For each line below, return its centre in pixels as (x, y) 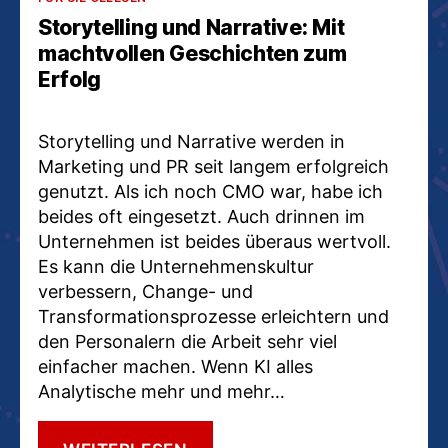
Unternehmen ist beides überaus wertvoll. (214, 241)
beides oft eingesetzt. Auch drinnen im (201, 216)
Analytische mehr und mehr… (161, 391)
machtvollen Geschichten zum (192, 53)
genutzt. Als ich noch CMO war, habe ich (210, 191)
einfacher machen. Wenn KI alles (175, 366)
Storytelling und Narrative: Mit (191, 27)
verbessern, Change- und (145, 291)
